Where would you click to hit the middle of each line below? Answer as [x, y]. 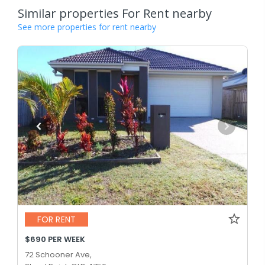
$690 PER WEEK [55, 239]
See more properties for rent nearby [87, 27]
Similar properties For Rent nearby [115, 14]
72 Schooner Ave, [58, 254]
